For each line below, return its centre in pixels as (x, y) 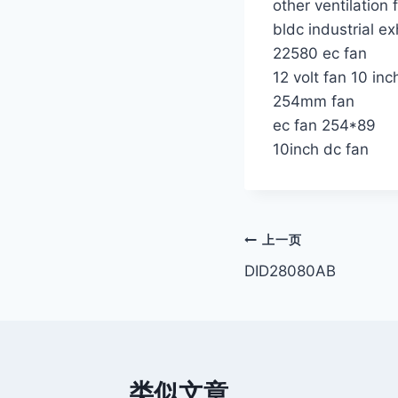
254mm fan (314, 101)
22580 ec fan (320, 53)
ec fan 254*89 (324, 125)
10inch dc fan (321, 149)
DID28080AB (290, 271)
